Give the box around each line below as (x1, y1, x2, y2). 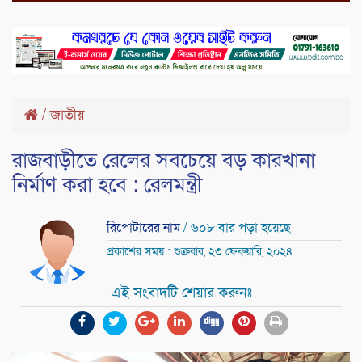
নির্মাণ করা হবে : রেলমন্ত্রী (12, 170, 202, 199)
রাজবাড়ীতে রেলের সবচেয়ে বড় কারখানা (12, 146, 315, 175)
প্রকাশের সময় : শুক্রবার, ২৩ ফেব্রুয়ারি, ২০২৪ (107, 243, 293, 259)
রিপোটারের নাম (107, 218, 183, 237)
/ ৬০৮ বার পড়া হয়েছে (183, 218, 291, 237)
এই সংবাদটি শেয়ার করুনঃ (110, 284, 252, 303)
